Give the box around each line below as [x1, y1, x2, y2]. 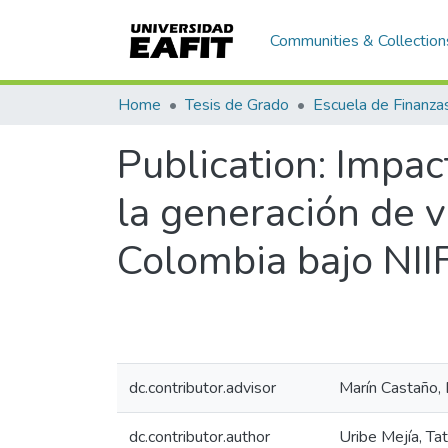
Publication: [117, 138, 336, 192]
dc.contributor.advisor [129, 377, 276, 399]
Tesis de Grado [185, 94, 289, 116]
